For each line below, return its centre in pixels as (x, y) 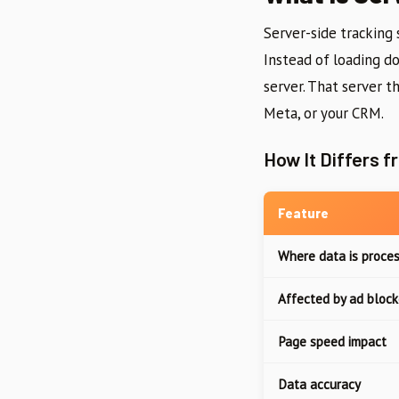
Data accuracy (319, 385)
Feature (303, 214)
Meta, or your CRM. (324, 114)
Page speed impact (332, 342)
